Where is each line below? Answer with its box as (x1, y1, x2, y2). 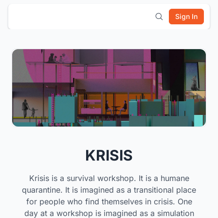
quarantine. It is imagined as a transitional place (22, 185, 196, 195)
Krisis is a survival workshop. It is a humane (29, 173, 189, 183)
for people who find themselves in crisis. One (26, 197, 192, 207)
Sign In (175, 12, 198, 20)
